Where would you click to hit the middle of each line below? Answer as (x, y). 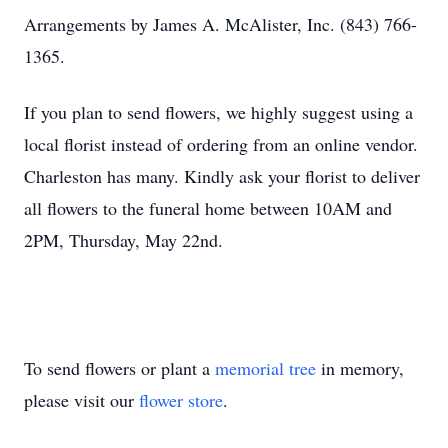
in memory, (360, 368)
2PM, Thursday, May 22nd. (123, 240)
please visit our (81, 400)
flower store (181, 400)
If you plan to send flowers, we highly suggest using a (218, 112)
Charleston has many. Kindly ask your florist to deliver (222, 176)
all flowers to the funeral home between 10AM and (208, 208)
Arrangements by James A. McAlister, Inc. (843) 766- (220, 24)
